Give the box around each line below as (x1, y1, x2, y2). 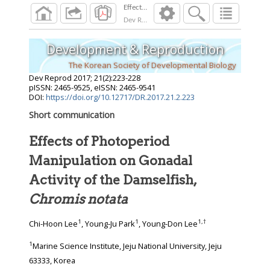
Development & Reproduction (46, 40, 224, 58)
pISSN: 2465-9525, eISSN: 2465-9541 (29, 82, 155, 93)
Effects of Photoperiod (29, 133, 169, 149)
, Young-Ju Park (81, 218, 135, 230)
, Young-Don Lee (139, 218, 198, 230)
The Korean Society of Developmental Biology (69, 59, 236, 71)
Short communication (29, 109, 115, 121)
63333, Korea (54, 255, 75, 266)
